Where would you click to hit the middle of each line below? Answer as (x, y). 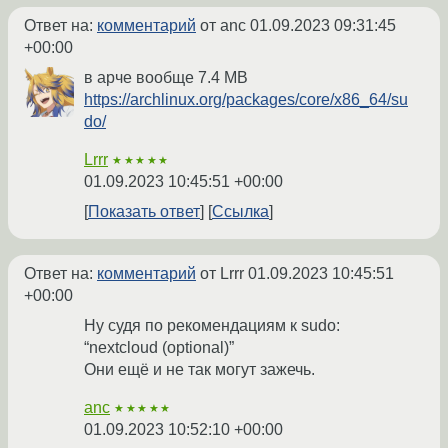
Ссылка (240, 211)
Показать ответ (144, 211)
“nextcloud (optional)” (159, 347)
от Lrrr (222, 273)
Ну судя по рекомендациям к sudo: (212, 325)
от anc (223, 25)
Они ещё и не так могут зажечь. (199, 369)
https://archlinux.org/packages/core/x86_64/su (246, 99)
